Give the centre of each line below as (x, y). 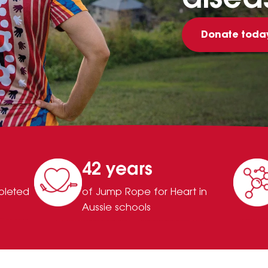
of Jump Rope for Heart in (144, 192)
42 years (117, 170)
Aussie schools (116, 208)
